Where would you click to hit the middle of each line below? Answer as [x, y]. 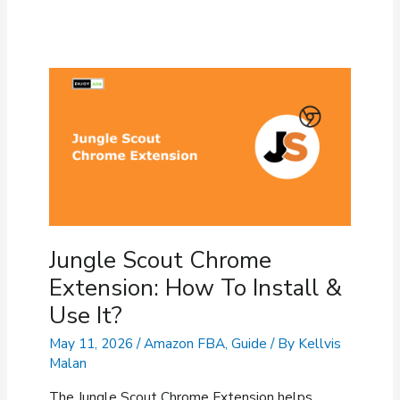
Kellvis [319, 344]
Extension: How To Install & [195, 288]
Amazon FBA [184, 344]
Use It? [85, 316]
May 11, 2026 [92, 344]
